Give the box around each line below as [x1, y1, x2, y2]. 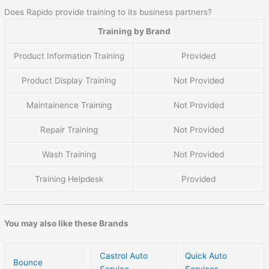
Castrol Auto [100, 250, 148, 261]
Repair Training [40, 125, 98, 135]
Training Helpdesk [34, 174, 103, 184]
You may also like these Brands [4, 219, 129, 229]
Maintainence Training [26, 100, 112, 110]
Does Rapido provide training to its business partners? [4, 7, 213, 17]
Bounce [13, 257, 43, 267]
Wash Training [41, 150, 96, 160]
